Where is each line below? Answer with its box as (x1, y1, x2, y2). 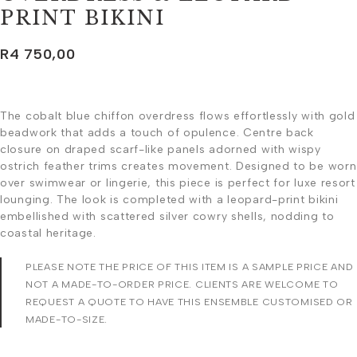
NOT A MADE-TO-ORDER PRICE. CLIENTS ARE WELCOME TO (25, 278, 339, 290)
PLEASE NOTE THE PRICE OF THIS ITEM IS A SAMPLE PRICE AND (25, 261, 354, 273)
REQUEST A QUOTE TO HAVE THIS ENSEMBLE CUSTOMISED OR (25, 296, 353, 308)
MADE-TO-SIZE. (25, 313, 108, 325)
